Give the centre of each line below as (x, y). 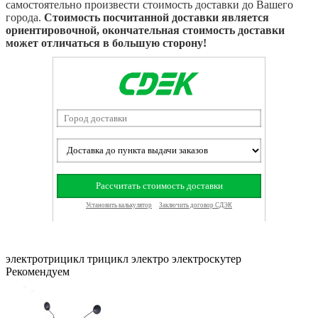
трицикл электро (128, 259)
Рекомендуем (38, 272)
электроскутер (207, 259)
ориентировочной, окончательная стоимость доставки (145, 31)
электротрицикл (45, 259)
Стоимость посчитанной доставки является (157, 18)
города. (25, 18)
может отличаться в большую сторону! (106, 43)
